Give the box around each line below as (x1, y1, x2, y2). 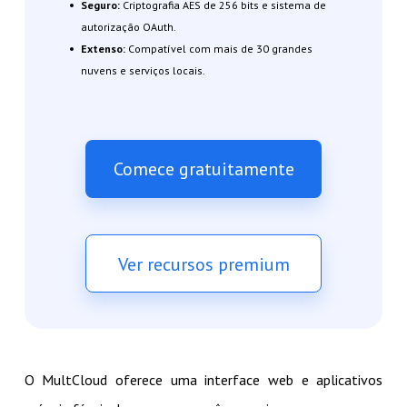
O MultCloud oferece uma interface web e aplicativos (24, 370, 383, 389)
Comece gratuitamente (113, 156, 294, 181)
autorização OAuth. (80, 19, 176, 34)
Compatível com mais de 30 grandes (127, 41, 313, 55)
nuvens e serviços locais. (80, 63, 205, 77)
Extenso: (80, 41, 128, 55)
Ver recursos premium (117, 252, 290, 276)
